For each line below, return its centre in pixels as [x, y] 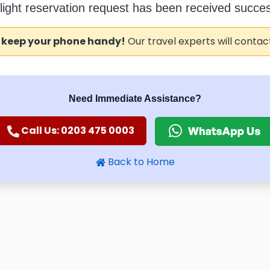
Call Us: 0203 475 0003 [77, 130]
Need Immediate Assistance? [135, 99]
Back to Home [140, 162]
